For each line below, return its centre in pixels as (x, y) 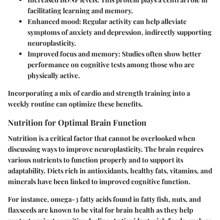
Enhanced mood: (54, 22)
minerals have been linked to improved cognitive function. (99, 181)
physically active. (54, 76)
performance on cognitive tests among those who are (111, 65)
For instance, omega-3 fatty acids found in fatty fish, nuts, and (104, 199)
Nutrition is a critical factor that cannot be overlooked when (102, 138)
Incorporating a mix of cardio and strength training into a (99, 93)
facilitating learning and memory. (80, 11)
